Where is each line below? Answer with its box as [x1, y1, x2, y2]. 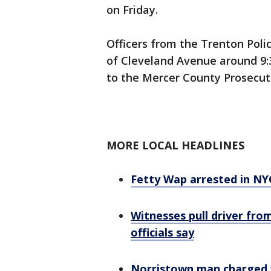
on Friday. [106, 2, 161, 18]
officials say [131, 225, 194, 240]
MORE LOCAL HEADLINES [106, 138, 244, 153]
